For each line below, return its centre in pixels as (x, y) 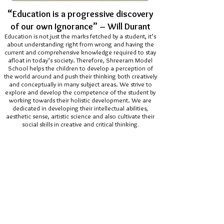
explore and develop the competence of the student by (80, 92)
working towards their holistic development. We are (80, 100)
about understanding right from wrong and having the (80, 44)
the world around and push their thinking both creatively (80, 76)
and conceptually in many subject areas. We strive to (80, 84)
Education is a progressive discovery (83, 14)
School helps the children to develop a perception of (80, 68)
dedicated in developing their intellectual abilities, (80, 108)
